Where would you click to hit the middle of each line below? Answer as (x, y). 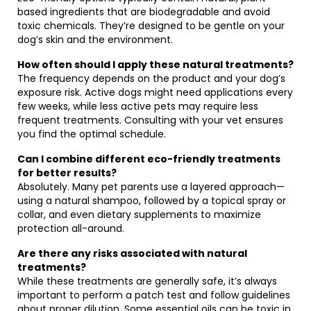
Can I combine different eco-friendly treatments (149, 159)
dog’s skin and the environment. (95, 40)
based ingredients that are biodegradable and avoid (144, 12)
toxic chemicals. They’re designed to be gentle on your (151, 26)
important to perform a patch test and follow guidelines (154, 295)
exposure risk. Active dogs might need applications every (155, 92)
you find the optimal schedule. (92, 134)
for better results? (67, 173)
